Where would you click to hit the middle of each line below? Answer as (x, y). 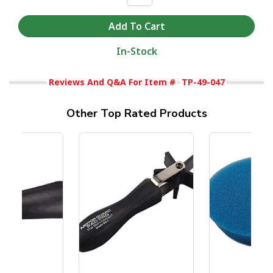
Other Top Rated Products (136, 114)
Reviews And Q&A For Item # (112, 82)
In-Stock (136, 51)
